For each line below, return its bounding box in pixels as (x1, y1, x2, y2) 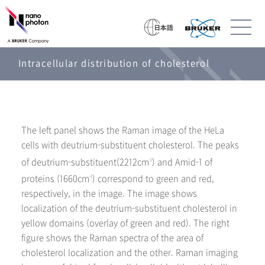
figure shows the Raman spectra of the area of (21, 232, 203, 244)
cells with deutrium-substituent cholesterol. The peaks (21, 139, 239, 151)
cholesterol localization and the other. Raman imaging (21, 247, 238, 258)
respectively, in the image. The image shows (21, 188, 197, 199)
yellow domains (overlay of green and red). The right (21, 217, 230, 229)
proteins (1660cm (21, 173, 89, 185)
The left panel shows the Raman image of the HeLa (21, 124, 224, 136)
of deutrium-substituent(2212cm (21, 156, 149, 168)
